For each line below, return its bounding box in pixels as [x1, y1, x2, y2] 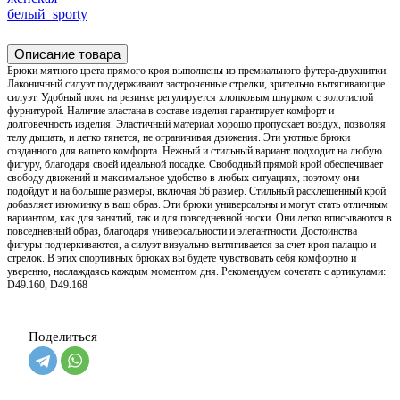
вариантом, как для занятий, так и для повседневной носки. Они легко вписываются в [7, 211, 392, 224]
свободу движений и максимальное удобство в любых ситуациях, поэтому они [7, 171, 359, 184]
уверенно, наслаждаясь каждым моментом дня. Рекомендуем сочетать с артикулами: [7, 264, 386, 278]
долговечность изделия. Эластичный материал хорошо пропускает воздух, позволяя [7, 117, 386, 130]
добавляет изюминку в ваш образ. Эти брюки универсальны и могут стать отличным [7, 197, 388, 211]
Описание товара [14, 46, 121, 62]
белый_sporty [7, 5, 87, 21]
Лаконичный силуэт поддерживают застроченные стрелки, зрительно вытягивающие [7, 77, 385, 90]
